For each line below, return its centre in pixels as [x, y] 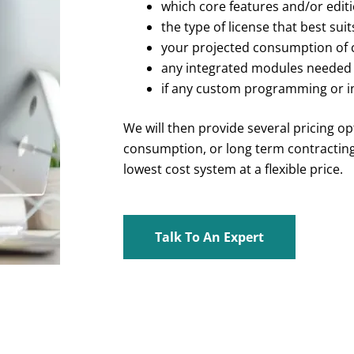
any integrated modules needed [257, 68]
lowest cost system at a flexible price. [233, 169]
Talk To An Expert [210, 237]
